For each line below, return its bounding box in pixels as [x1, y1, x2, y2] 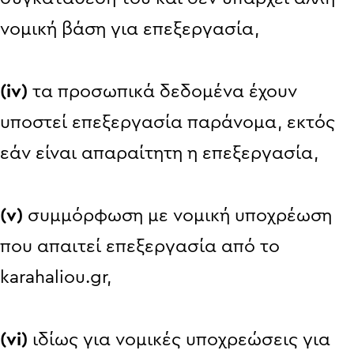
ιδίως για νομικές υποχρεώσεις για [28, 330, 330, 348]
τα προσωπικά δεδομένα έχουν [28, 81, 297, 100]
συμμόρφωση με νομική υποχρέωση [23, 205, 332, 224]
